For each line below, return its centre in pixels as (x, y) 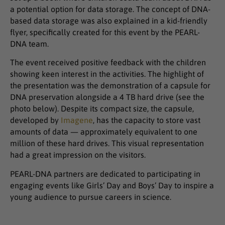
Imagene (77, 120)
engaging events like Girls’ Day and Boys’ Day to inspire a (112, 185)
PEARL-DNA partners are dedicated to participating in (105, 174)
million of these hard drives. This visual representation (107, 143)
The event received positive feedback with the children (108, 63)
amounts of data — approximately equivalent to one (104, 132)
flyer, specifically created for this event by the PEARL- (105, 32)
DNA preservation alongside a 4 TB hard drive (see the (107, 97)
